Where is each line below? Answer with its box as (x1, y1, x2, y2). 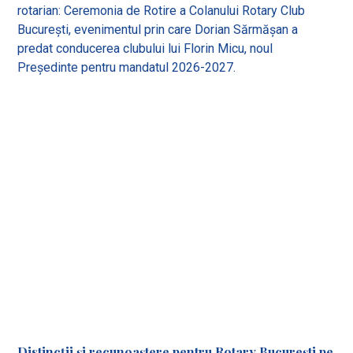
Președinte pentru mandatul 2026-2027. (17, 59, 236, 75)
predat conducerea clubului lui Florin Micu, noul (17, 40, 273, 56)
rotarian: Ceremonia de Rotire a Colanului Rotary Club (17, 2, 306, 18)
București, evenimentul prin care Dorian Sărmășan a (17, 21, 299, 37)
